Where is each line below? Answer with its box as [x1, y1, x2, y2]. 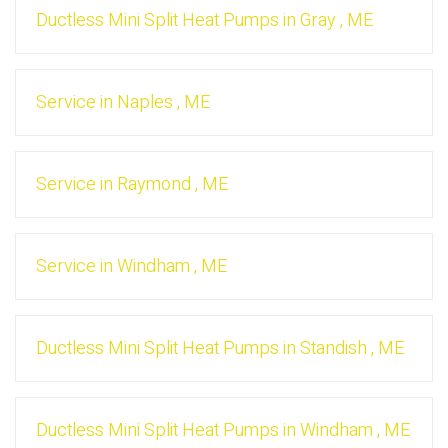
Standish [300, 335, 367, 363]
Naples [117, 89, 173, 117]
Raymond [117, 171, 191, 199]
